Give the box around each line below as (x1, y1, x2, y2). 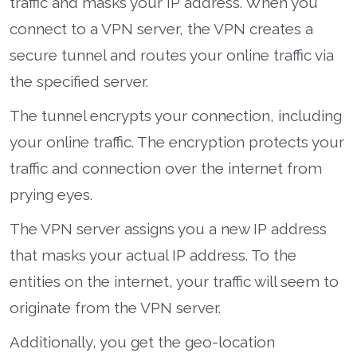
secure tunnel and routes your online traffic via (10, 45, 334, 64)
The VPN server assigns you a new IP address (10, 219, 327, 237)
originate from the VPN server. (10, 298, 221, 316)
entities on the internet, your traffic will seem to (10, 272, 339, 290)
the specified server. (10, 72, 148, 90)
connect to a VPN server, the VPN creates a (10, 19, 313, 37)
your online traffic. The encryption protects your (10, 132, 344, 151)
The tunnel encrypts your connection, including (10, 106, 342, 124)
